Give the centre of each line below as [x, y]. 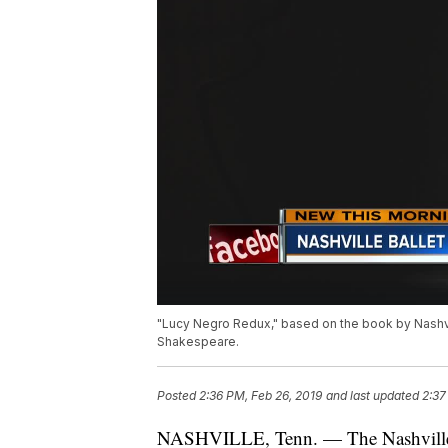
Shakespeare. [198, 342]
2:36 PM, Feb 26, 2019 [260, 396]
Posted [178, 396]
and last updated [372, 396]
